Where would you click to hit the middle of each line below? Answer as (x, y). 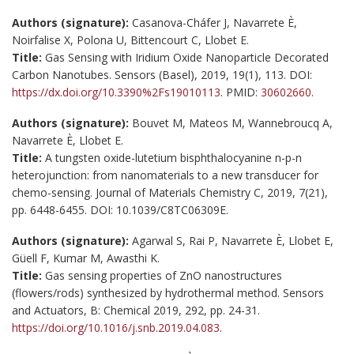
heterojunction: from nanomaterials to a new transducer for (165, 175)
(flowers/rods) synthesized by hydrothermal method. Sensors (168, 292)
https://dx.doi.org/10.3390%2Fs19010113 (116, 92)
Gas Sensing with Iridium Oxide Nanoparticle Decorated (187, 57)
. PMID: (241, 92)
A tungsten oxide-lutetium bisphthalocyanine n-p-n (173, 157)
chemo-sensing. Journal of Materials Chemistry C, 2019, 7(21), (170, 192)
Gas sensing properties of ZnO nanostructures (164, 275)
